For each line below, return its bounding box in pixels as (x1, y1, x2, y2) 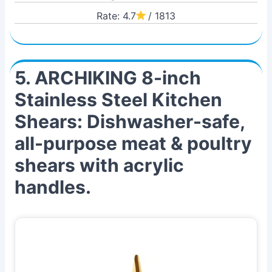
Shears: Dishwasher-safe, (15, 110, 245, 132)
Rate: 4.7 (97, 10, 136, 22)
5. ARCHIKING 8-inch (15, 67, 201, 89)
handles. (15, 176, 91, 198)
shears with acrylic (15, 154, 184, 176)
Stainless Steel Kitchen (15, 89, 222, 110)
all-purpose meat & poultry (15, 132, 252, 154)
